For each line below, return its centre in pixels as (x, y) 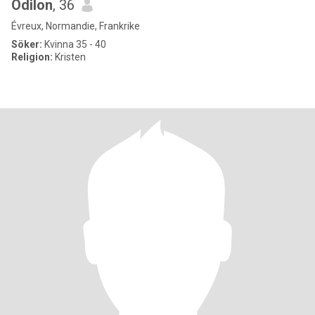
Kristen (69, 57)
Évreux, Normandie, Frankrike (76, 26)
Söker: (27, 44)
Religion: (32, 57)
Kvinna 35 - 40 (74, 44)
